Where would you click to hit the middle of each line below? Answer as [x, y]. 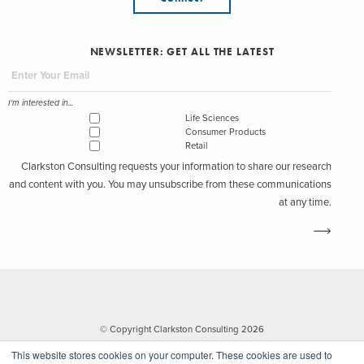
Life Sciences [212, 118]
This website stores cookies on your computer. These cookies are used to [172, 355]
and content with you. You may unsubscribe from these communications [170, 184]
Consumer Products [226, 132]
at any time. [305, 202]
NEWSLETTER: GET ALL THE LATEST [182, 51]
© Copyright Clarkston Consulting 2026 [182, 329]
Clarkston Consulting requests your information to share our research [176, 166]
